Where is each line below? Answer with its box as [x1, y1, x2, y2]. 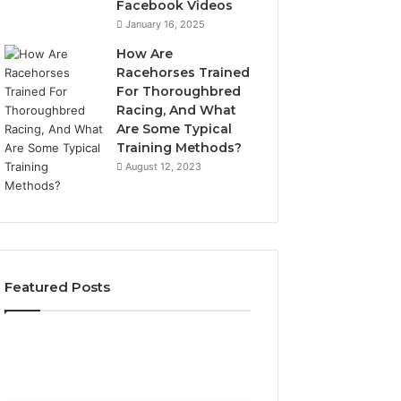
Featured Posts [4, 278, 111, 295]
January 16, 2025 [125, 18, 206, 30]
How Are [116, 46, 174, 62]
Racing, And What [116, 102, 237, 118]
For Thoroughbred [116, 83, 242, 99]
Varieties [4, 368, 53, 382]
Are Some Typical [116, 121, 233, 137]
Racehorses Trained [116, 64, 251, 81]
